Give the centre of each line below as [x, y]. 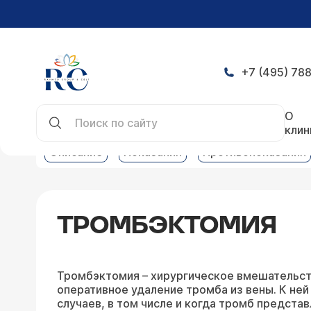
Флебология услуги [197, 107]
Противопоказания [254, 152]
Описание [76, 152]
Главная [58, 107]
